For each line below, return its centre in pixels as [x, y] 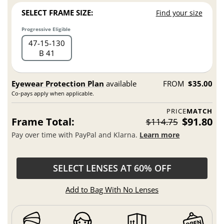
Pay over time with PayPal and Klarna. [76, 135]
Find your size [179, 12]
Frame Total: [43, 121]
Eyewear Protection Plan [58, 83]
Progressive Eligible [46, 29]
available [120, 83]
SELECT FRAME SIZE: [57, 12]
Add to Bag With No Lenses [112, 189]
